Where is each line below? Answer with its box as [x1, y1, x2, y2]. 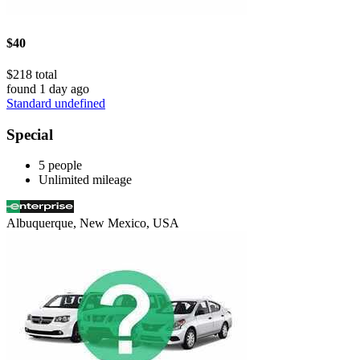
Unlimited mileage [39, 173, 132, 187]
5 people [39, 158, 82, 173]
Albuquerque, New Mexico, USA [6, 216, 179, 231]
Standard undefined [6, 96, 105, 110]
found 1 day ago [6, 81, 89, 96]
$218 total [6, 67, 57, 81]
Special [6, 125, 53, 143]
